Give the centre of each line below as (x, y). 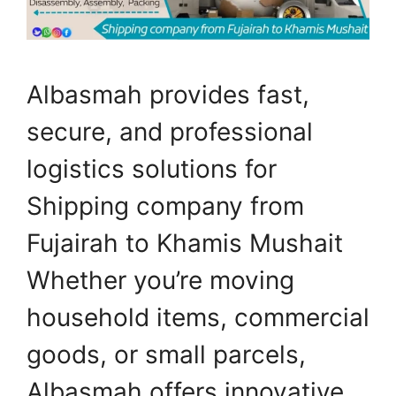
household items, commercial (198, 317)
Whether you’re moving (160, 280)
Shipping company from (165, 206)
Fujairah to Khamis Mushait (185, 243)
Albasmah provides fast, (168, 94)
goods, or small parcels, (166, 354)
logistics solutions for (152, 168)
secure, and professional (170, 131)
